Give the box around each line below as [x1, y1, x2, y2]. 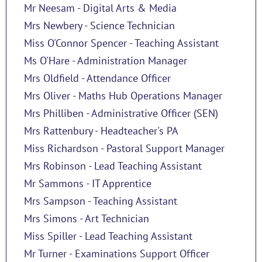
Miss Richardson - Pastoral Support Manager [24, 141, 225, 155]
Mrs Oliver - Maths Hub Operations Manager [24, 88, 222, 102]
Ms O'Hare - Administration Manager [24, 53, 187, 67]
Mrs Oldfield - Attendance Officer [24, 71, 171, 85]
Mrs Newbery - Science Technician [24, 18, 175, 32]
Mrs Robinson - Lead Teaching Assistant [24, 158, 202, 173]
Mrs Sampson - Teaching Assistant [24, 194, 177, 208]
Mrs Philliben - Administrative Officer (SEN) [24, 106, 218, 120]
